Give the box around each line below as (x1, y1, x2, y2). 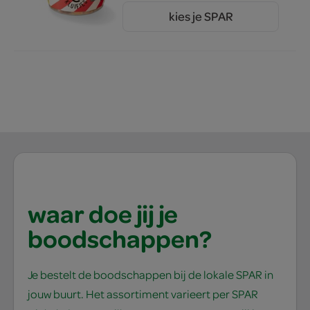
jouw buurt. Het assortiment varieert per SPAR (28, 286, 258, 302)
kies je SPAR (168, 8, 233, 25)
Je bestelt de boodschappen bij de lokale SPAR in (28, 267, 273, 282)
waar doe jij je (28, 197, 178, 231)
